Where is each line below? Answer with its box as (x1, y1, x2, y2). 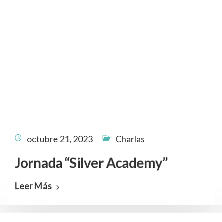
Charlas (115, 133, 145, 144)
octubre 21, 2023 (27, 133, 93, 144)
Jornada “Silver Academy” (15, 154, 167, 171)
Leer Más (15, 180, 52, 191)
